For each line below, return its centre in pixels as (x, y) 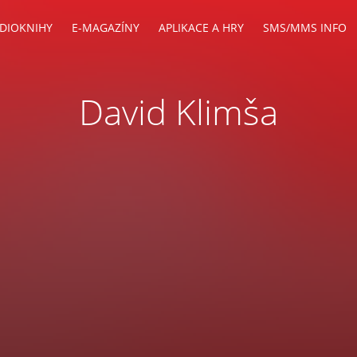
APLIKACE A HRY (201, 27)
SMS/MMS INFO (305, 27)
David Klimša (178, 112)
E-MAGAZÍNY (106, 27)
